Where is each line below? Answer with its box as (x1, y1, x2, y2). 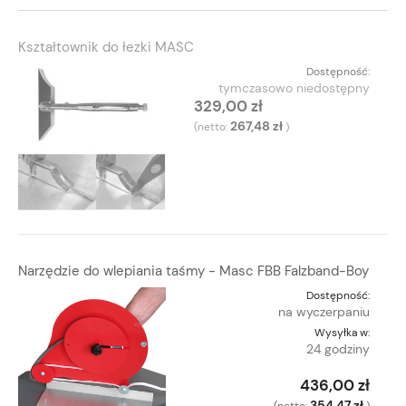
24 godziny (306, 340, 370, 357)
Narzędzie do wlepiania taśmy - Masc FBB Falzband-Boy (18, 261, 369, 280)
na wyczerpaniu (278, 303, 370, 320)
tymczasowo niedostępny (218, 79, 370, 96)
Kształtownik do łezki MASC (18, 37, 194, 56)
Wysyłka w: (314, 324, 370, 340)
